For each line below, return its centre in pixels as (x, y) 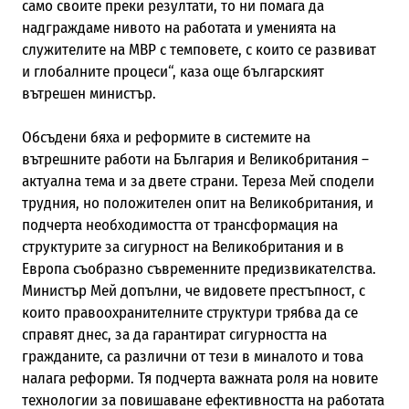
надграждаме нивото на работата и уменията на (178, 27)
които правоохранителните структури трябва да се (189, 312)
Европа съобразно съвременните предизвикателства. (199, 268)
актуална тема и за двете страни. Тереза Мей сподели (198, 181)
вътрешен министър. (89, 93)
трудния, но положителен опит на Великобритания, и (197, 203)
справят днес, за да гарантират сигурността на (174, 334)
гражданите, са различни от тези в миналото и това (192, 356)
